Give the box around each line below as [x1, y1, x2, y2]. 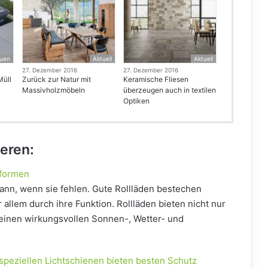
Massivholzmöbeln [22, 86, 85, 95]
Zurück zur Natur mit [22, 75, 91, 84]
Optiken [123, 96, 150, 106]
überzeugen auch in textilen [123, 86, 216, 95]
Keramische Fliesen [123, 75, 188, 84]
